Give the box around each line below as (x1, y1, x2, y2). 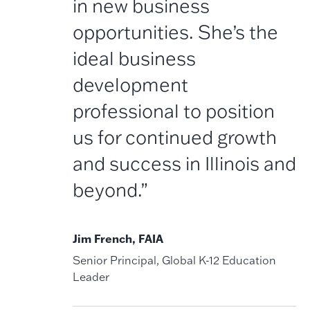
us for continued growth (73, 124, 277, 149)
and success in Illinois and (73, 150, 297, 175)
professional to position (73, 98, 275, 122)
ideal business (73, 45, 197, 70)
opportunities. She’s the (73, 19, 279, 44)
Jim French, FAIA (73, 231, 164, 246)
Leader (73, 269, 110, 284)
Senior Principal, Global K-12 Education (73, 253, 277, 267)
